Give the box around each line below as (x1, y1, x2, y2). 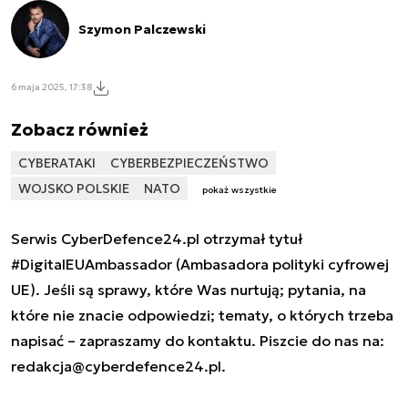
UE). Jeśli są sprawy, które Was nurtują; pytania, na (11, 280, 366, 299)
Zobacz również (11, 117, 148, 140)
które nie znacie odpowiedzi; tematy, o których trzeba (11, 305, 393, 324)
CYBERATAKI (18, 154, 96, 171)
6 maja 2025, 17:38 (11, 81, 92, 94)
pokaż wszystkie (202, 183, 277, 196)
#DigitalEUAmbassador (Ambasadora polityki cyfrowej (11, 254, 389, 273)
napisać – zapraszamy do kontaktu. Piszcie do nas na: (11, 331, 384, 350)
